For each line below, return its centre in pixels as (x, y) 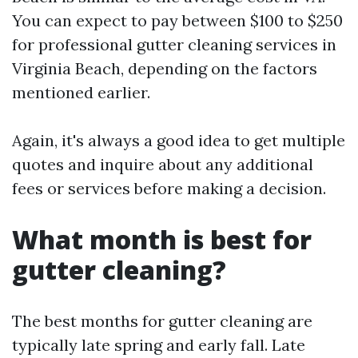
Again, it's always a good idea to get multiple (179, 140)
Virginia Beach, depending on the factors (165, 68)
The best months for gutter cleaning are (162, 321)
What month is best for (162, 239)
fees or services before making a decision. (169, 188)
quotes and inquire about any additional (163, 164)
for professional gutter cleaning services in (174, 44)
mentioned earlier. (81, 92)
